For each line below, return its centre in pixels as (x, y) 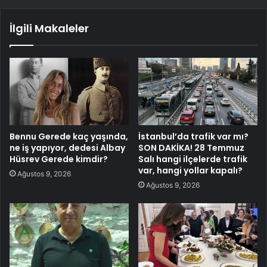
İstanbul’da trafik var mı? (193, 136)
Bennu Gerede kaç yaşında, (69, 136)
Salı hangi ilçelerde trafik (193, 159)
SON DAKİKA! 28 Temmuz (191, 148)
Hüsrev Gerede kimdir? (59, 159)
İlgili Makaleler (49, 28)
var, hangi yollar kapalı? (190, 170)
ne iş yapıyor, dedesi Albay (67, 148)
